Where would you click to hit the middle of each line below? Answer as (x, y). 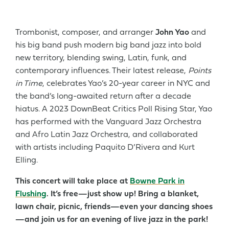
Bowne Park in (157, 181)
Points (200, 71)
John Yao (172, 32)
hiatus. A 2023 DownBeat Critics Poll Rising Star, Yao (114, 109)
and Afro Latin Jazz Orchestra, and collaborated (107, 135)
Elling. (27, 160)
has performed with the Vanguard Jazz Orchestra (108, 122)
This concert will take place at (73, 181)
